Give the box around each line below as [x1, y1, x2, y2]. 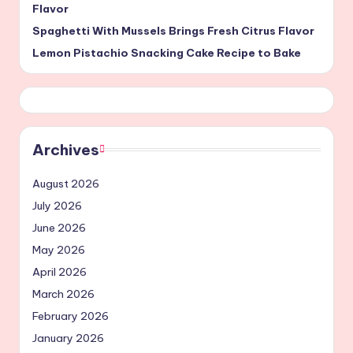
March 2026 [32, 286, 95, 301]
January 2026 [32, 330, 104, 345]
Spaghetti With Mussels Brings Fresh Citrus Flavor [32, 23, 314, 38]
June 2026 [32, 220, 86, 235]
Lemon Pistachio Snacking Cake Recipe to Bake [32, 45, 301, 60]
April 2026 [32, 264, 87, 279]
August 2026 [32, 176, 99, 191]
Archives [32, 139, 99, 159]
